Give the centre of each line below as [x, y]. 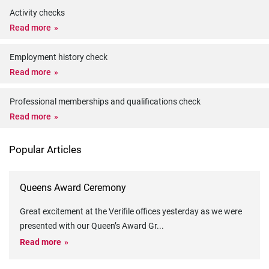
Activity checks [37, 13]
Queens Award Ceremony [73, 188]
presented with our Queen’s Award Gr [88, 226]
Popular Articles [45, 150]
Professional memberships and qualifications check [105, 101]
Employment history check [59, 57]
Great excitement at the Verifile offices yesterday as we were [131, 211]
